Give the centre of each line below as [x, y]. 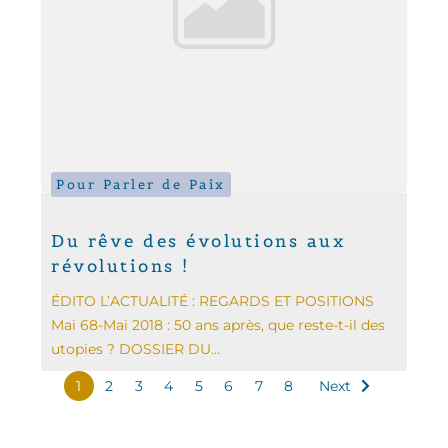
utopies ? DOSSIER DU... [136, 349]
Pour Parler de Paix [141, 185]
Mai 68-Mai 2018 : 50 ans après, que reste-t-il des [218, 325]
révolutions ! [120, 266]
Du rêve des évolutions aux [199, 241]
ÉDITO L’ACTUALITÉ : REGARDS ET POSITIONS [213, 301]
